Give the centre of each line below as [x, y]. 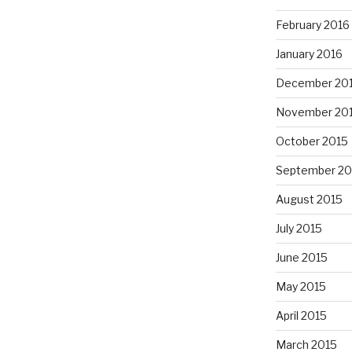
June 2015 [301, 258]
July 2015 [299, 229]
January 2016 [309, 54]
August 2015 [309, 200]
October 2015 [312, 141]
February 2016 [312, 25]
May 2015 [301, 287]
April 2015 [301, 316]
